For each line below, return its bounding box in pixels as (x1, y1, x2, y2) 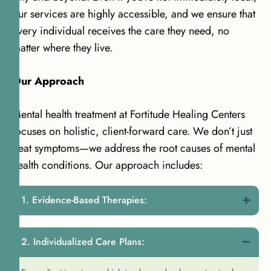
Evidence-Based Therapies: (32, 192, 147, 207)
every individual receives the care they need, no (12, 22, 229, 39)
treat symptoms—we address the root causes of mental (12, 140, 255, 156)
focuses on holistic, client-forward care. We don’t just (12, 123, 252, 139)
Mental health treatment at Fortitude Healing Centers (12, 106, 245, 122)
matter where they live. (12, 39, 113, 56)
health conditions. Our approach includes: (12, 157, 203, 173)
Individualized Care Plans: (33, 234, 145, 249)
